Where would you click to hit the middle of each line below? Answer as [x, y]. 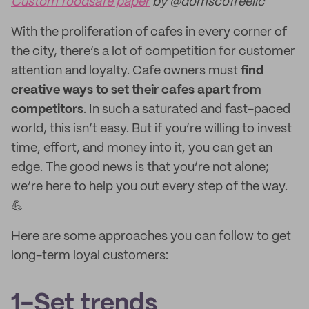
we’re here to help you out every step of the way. [149, 187]
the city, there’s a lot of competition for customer [153, 52]
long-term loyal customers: [90, 256]
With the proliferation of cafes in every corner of [149, 32]
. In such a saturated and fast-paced [187, 110]
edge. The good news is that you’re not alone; [140, 168]
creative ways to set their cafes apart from [136, 90]
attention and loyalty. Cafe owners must [126, 71]
